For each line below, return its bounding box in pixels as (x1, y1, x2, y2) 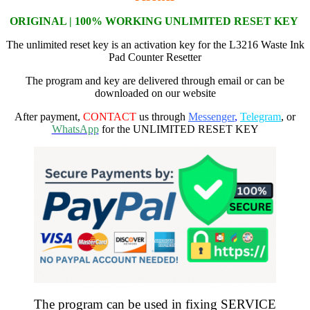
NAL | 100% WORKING (42, 15, 162, 27)
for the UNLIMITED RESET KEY (98, 122, 259, 135)
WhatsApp (51, 122, 99, 135)
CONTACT (83, 110, 136, 122)
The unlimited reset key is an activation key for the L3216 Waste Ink (6, 38, 304, 51)
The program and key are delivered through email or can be (26, 74, 284, 86)
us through (136, 110, 188, 122)
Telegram (240, 110, 281, 122)
